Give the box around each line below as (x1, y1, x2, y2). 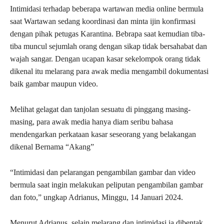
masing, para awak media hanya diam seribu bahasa (10, 117, 173, 126)
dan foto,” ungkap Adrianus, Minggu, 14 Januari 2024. (10, 193, 183, 202)
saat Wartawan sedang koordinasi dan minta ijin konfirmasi (10, 17, 195, 26)
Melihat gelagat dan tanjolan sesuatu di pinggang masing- (10, 105, 190, 114)
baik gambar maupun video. (10, 79, 98, 88)
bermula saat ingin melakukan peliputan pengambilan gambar (10, 180, 203, 189)
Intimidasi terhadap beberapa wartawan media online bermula (10, 4, 203, 13)
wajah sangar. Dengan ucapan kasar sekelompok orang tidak (10, 54, 200, 63)
